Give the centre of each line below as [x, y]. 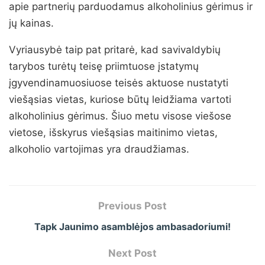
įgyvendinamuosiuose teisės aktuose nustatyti [119, 83]
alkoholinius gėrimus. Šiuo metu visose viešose [120, 116]
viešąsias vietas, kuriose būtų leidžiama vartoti [120, 100]
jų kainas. [31, 23]
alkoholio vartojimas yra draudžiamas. [99, 149]
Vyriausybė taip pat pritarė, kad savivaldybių [115, 50]
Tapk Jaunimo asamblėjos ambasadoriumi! [132, 227]
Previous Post [132, 206]
